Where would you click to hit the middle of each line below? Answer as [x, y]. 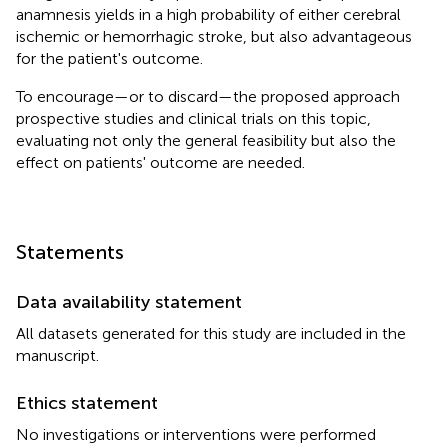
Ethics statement [87, 402]
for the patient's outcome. [109, 58]
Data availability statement [129, 301]
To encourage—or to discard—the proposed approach [208, 96]
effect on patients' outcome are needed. [160, 162]
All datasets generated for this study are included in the [211, 333]
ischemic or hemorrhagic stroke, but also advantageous [214, 36]
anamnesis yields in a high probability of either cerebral [208, 14]
